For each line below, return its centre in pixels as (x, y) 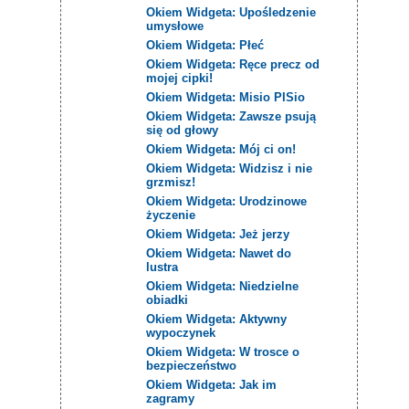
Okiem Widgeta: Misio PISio (226, 97)
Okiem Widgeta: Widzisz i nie (230, 168)
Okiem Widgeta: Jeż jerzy (218, 234)
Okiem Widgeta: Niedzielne (223, 286)
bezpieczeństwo (192, 365)
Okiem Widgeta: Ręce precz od (233, 64)
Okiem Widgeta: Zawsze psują (231, 116)
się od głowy (183, 130)
